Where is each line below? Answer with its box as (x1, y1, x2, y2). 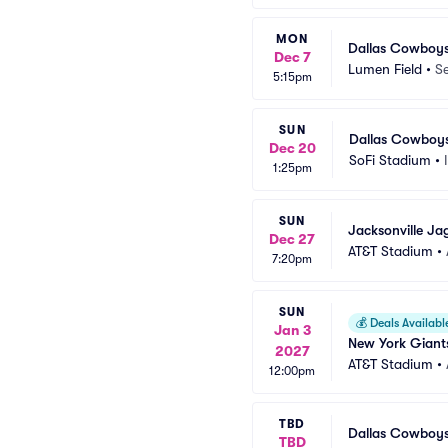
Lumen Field (348, 60, 422, 77)
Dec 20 (269, 140, 316, 156)
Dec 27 (269, 231, 315, 247)
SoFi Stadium (349, 151, 431, 168)
